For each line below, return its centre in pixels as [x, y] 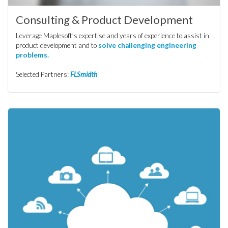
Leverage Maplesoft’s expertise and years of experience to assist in [112, 36]
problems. [32, 55]
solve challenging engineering [147, 45]
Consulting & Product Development [104, 20]
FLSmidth [84, 74]
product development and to [57, 45]
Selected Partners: [43, 74]
